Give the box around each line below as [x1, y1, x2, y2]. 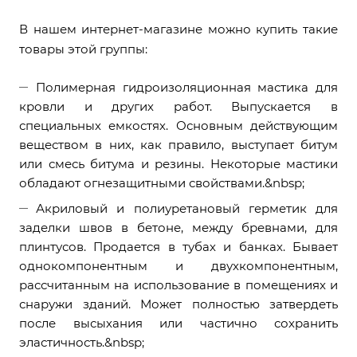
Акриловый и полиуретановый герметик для [36, 201, 338, 216]
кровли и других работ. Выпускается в [19, 99, 338, 114]
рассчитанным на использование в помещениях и [19, 277, 338, 292]
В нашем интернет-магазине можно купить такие [19, 22, 338, 37]
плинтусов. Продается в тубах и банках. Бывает [19, 239, 338, 254]
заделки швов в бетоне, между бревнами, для [19, 220, 338, 235]
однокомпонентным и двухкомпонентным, [19, 258, 338, 273]
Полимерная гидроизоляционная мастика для [36, 80, 338, 95]
